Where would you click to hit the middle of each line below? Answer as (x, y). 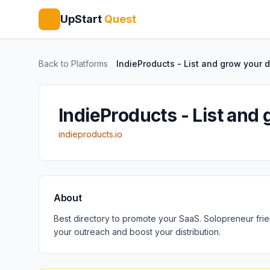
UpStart (81, 19)
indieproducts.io (90, 134)
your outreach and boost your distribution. (137, 232)
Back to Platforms (73, 64)
